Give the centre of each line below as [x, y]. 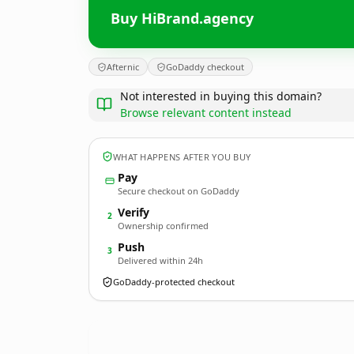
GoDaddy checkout [205, 67]
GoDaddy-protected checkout [174, 282]
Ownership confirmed [163, 226]
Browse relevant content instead [206, 113]
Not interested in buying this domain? [221, 96]
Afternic [123, 67]
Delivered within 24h [160, 260]
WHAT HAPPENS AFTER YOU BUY [182, 156]
